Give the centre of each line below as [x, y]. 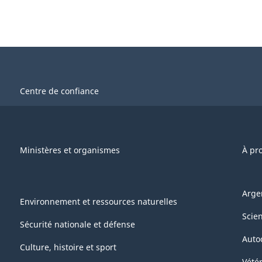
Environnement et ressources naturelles [99, 202]
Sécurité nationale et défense [77, 225]
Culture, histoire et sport [68, 247]
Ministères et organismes [70, 150]
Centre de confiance [59, 91]
